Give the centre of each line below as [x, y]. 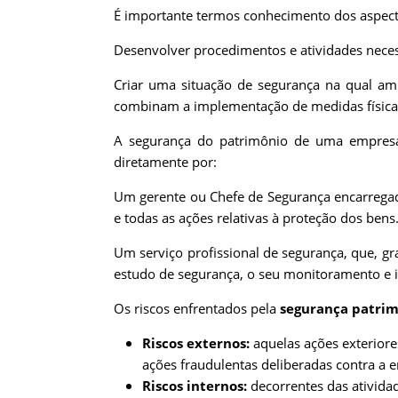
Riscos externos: [198, 342]
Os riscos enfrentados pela [197, 308]
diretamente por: [165, 161]
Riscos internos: [196, 385]
